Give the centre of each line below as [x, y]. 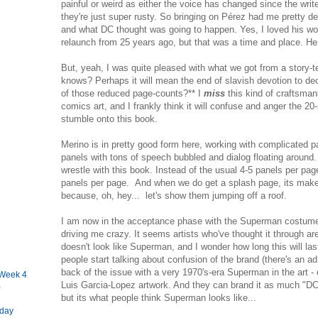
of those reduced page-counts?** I [132, 94]
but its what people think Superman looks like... [159, 298]
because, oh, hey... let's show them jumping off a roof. [174, 196]
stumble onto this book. [109, 119]
